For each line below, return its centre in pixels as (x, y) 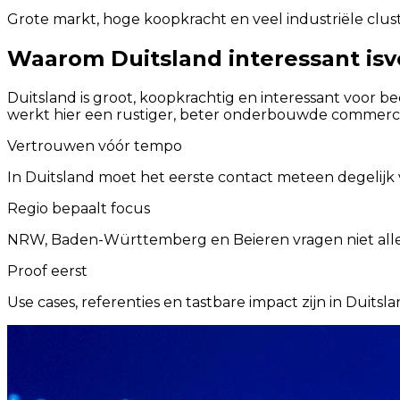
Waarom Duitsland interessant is (196, 58)
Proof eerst (47, 271)
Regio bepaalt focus (79, 208)
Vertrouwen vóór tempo (95, 146)
